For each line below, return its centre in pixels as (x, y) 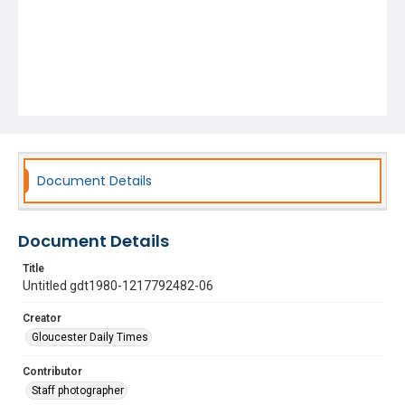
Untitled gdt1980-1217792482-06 (118, 286)
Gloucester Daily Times (90, 337)
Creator (42, 318)
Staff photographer (78, 391)
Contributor (52, 372)
